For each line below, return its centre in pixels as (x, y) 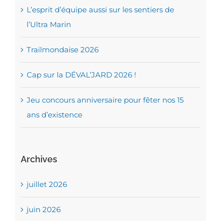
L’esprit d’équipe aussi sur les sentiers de (100, 9)
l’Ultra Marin (49, 24)
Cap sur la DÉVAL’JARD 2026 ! (81, 74)
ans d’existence (54, 114)
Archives (39, 159)
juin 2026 (43, 209)
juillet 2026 (47, 184)
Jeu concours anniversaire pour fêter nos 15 (105, 100)
